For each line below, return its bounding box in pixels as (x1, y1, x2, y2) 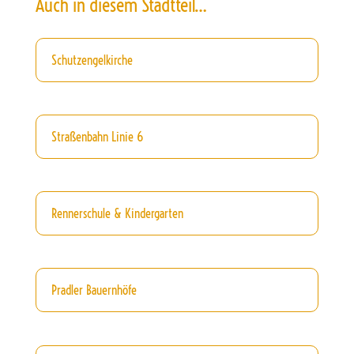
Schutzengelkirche (51, 51, 133, 68)
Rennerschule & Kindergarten (51, 205, 183, 222)
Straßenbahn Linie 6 (51, 129, 143, 145)
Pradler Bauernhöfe (51, 282, 137, 299)
